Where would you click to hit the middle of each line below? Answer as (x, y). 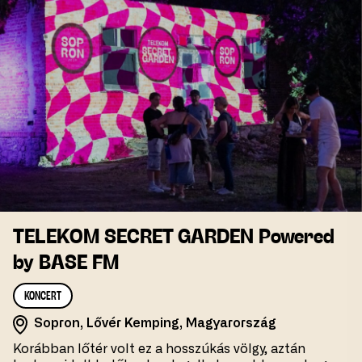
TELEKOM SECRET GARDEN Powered (174, 238)
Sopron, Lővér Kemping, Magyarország (155, 324)
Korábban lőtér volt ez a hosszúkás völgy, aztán (159, 349)
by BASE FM (66, 264)
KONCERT (43, 297)
